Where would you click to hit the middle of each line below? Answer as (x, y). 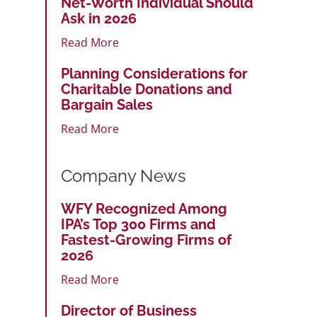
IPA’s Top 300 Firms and (138, 224)
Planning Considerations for (154, 73)
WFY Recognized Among (144, 208)
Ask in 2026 (99, 18)
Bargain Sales (107, 104)
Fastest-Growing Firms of (146, 240)
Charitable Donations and (146, 89)
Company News (123, 175)
